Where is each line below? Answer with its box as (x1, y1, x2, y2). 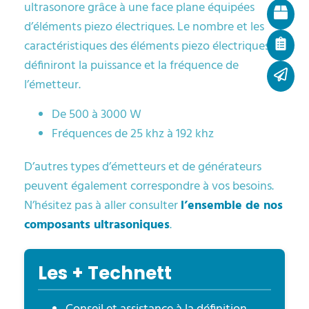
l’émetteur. (24, 74, 81, 95)
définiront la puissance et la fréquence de (24, 55, 239, 76)
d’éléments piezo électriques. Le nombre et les (24, 17, 264, 37)
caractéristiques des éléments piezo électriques (24, 36, 270, 57)
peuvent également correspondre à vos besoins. (24, 176, 274, 197)
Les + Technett (38, 260, 172, 286)
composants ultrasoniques (24, 215, 170, 235)
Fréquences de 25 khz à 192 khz (52, 123, 214, 144)
